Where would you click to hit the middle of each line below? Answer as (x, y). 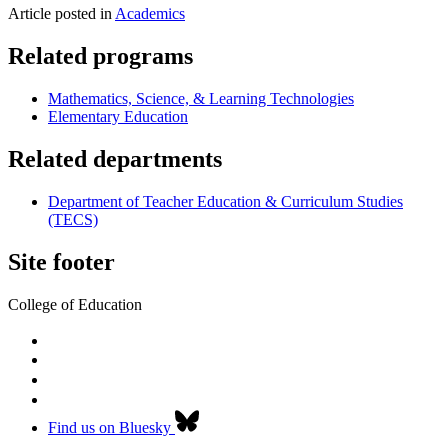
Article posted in (61, 14)
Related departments (115, 159)
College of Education (75, 304)
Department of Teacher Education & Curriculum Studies (225, 202)
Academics (150, 14)
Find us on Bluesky (109, 427)
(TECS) (73, 220)
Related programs (100, 56)
